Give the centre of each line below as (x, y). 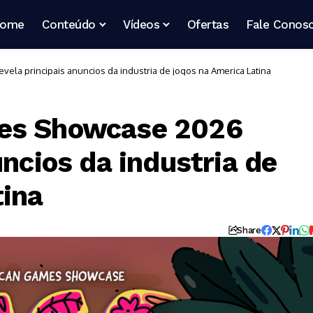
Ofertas (208, 24)
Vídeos (141, 24)
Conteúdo (68, 24)
